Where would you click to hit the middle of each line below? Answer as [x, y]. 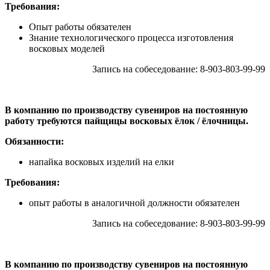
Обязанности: [34, 141]
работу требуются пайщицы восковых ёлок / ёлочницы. [127, 121]
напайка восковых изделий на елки [102, 162]
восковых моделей [67, 48]
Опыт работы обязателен [80, 27]
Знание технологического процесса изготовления [131, 37]
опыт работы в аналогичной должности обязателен [134, 202]
